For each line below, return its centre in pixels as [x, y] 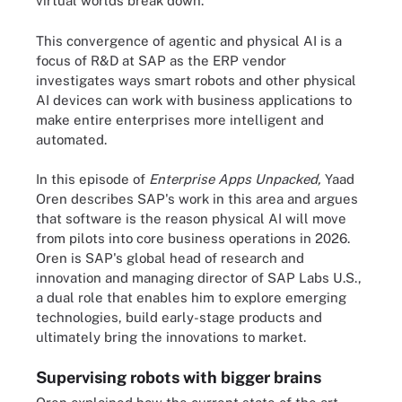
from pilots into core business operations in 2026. [193, 238]
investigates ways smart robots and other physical [196, 80]
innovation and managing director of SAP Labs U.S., [199, 278]
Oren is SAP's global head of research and [170, 258]
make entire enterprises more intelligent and [180, 119]
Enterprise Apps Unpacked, [237, 179]
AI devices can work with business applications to [194, 100]
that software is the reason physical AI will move [191, 218]
